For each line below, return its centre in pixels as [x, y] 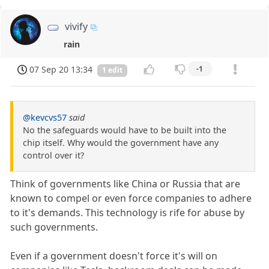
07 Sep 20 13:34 [61, 69]
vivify [77, 27]
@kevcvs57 [45, 117]
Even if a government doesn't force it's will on [114, 255]
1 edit [112, 70]
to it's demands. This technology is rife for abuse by [128, 212]
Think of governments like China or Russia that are [125, 183]
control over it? [53, 155]
